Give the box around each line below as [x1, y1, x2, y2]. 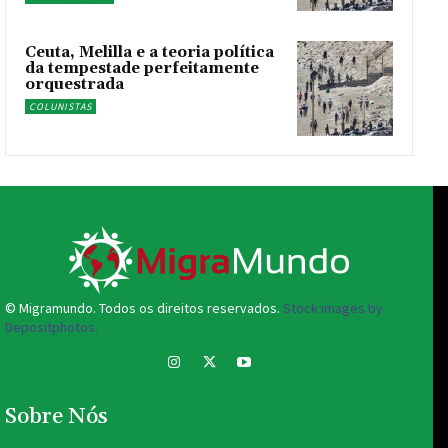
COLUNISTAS [29, 99, 92, 113]
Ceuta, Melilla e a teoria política [25, 42, 274, 62]
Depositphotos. [5, 318, 98, 337]
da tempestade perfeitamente [25, 58, 259, 78]
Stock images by [283, 299, 383, 318]
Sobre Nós [5, 403, 108, 432]
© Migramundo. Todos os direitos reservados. [5, 299, 283, 318]
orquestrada [25, 74, 124, 94]
